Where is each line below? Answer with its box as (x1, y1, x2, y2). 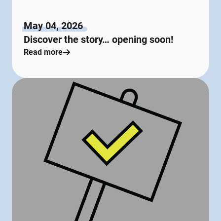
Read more (24, 47, 63, 57)
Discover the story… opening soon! (24, 34, 173, 46)
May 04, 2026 (24, 20, 83, 32)
